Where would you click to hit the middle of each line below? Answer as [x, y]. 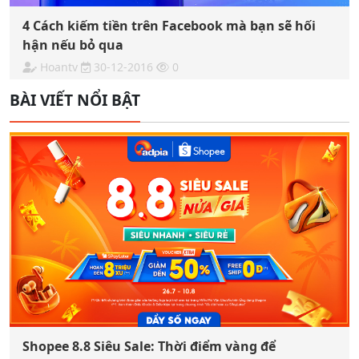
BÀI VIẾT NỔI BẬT [75, 100]
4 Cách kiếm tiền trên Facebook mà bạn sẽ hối [169, 26]
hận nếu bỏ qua [73, 45]
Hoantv [59, 67]
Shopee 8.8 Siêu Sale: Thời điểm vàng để [149, 346]
